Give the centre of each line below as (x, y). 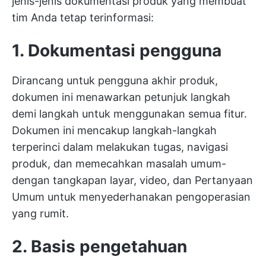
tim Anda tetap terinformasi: (83, 18)
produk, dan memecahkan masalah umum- (119, 164)
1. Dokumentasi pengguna (117, 50)
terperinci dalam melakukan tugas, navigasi (120, 147)
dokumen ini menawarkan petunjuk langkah (121, 97)
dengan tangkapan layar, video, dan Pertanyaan (132, 180)
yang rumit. (40, 213)
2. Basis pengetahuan (99, 246)
